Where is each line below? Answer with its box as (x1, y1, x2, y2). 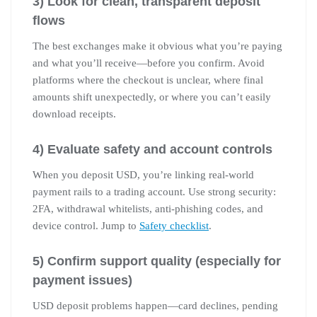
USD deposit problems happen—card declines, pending (33, 299, 278, 311)
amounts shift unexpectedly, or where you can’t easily (33, 91, 271, 103)
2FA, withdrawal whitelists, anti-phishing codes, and (33, 202, 263, 214)
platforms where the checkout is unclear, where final (33, 74, 263, 86)
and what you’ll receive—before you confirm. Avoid (33, 57, 265, 69)
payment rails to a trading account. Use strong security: (33, 185, 276, 197)
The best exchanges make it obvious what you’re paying (33, 40, 282, 52)
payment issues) (33, 272, 132, 287)
